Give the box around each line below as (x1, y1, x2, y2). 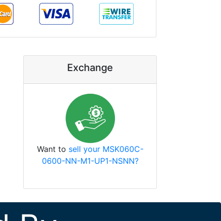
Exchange (67, 61, 113, 74)
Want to (37, 144, 69, 154)
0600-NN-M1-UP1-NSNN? (41, 155, 139, 166)
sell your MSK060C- (68, 144, 144, 154)
